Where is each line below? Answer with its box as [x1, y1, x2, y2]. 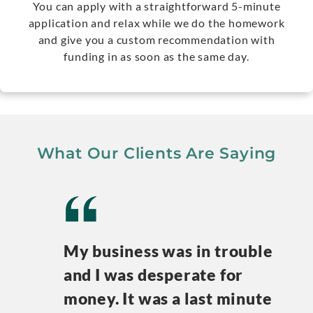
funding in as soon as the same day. [64, 50, 249, 64]
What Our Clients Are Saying [36, 143, 277, 163]
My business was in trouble [63, 240, 273, 261]
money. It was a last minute [63, 288, 272, 308]
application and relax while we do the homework [28, 16, 285, 30]
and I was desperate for [63, 264, 244, 284]
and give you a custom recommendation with [38, 33, 275, 47]
